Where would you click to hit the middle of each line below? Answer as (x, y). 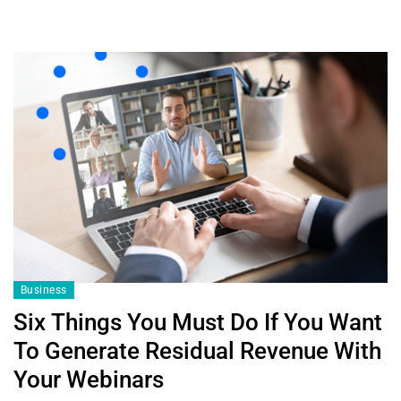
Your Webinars (89, 379)
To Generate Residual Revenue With (197, 350)
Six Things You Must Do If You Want (198, 322)
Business (44, 290)
